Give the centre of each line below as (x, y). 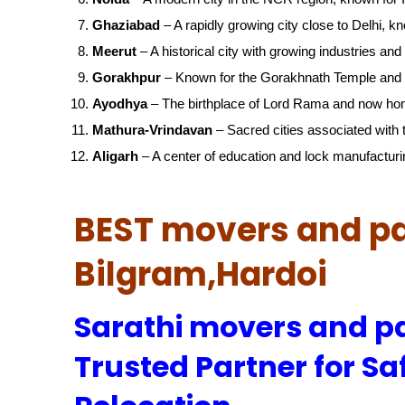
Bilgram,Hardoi (201, 274)
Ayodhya (120, 103)
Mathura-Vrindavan (152, 129)
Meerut (114, 51)
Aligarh (115, 155)
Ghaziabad (126, 24)
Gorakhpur (127, 77)
